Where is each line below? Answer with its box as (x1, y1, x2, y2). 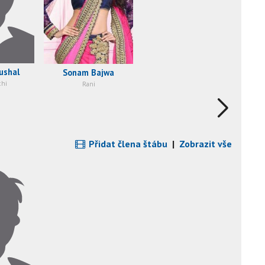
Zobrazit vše (179, 137, 232, 150)
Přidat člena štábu (86, 137, 167, 150)
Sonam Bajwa (63, 66, 114, 78)
